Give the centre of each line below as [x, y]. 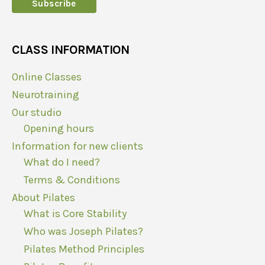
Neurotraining [46, 95]
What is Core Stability [75, 214]
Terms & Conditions [72, 180]
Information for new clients [77, 146]
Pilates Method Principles [84, 249]
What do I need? [62, 162]
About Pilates [43, 198]
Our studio [37, 113]
